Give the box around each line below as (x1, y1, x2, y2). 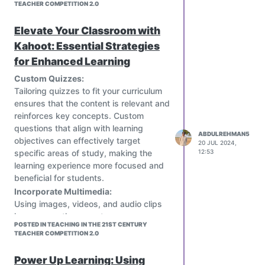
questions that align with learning (14, 122, 143, 133)
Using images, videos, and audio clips (14, 198, 162, 209)
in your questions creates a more (14, 211, 142, 221)
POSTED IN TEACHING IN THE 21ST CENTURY (14, 220, 147, 228)
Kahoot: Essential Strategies (14, 39, 160, 52)
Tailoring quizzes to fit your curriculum (14, 85, 162, 96)
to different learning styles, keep (14, 248, 141, 258)
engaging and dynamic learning (14, 223, 137, 234)
